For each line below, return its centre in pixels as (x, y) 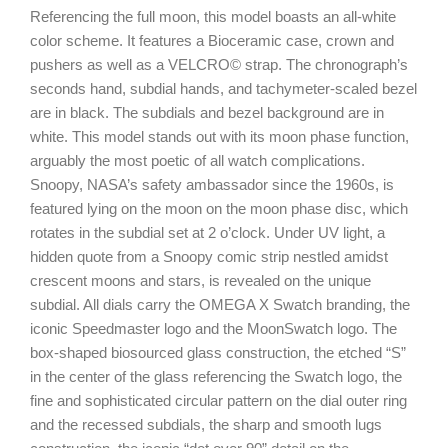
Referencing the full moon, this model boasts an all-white (213, 16)
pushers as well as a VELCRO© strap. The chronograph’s (219, 64)
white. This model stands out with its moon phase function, (219, 136)
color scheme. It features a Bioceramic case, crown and (212, 40)
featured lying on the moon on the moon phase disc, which (219, 208)
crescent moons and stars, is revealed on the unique (200, 280)
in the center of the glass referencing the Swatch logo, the (216, 376)
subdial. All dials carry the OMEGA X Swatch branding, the (220, 304)
